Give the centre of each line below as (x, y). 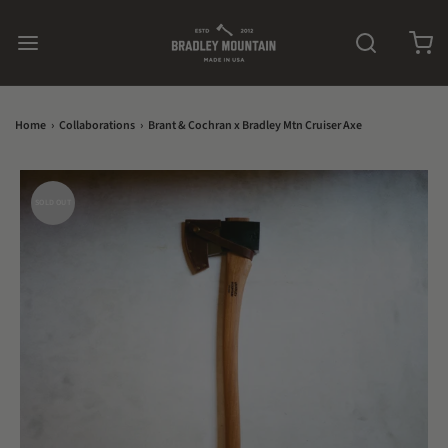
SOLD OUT (53, 202)
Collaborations (97, 125)
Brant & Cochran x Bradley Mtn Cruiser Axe (255, 125)
